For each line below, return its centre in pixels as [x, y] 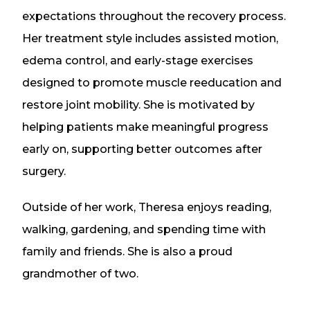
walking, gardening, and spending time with [144, 230]
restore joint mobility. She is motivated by [138, 105]
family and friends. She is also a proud [127, 252]
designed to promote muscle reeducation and [152, 83]
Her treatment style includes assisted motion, [150, 39]
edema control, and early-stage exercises [138, 61]
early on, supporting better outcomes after [142, 149]
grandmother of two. [80, 274]
